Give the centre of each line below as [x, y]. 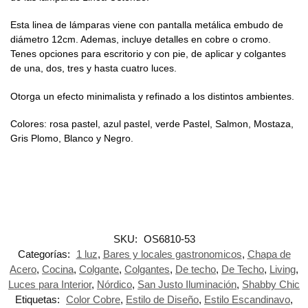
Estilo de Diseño [162, 299]
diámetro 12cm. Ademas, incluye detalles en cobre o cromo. [142, 40]
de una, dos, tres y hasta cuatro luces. [93, 68]
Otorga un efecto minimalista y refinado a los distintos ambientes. [152, 96]
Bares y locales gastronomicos [172, 254]
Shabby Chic [271, 284]
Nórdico [114, 284]
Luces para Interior [50, 284]
